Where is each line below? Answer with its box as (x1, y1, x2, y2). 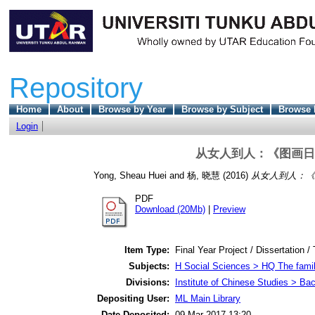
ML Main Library (175, 292, 240, 304)
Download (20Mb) (135, 204, 205, 215)
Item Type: (124, 244, 169, 255)
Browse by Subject (181, 103, 263, 115)
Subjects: (129, 260, 169, 271)
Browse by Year (98, 103, 166, 115)
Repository (8, 72, 143, 103)
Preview (213, 204, 245, 215)
